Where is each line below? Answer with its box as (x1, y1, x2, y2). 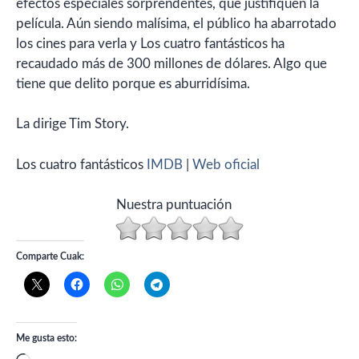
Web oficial (192, 157, 260, 171)
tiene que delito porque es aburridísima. (16, 76, 250, 91)
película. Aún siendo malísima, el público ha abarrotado (16, 16, 337, 30)
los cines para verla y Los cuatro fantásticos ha (16, 36, 284, 50)
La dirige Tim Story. (16, 117, 129, 131)
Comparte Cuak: (16, 252, 84, 261)
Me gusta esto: (16, 333, 77, 343)
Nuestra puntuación (115, 198, 232, 212)
